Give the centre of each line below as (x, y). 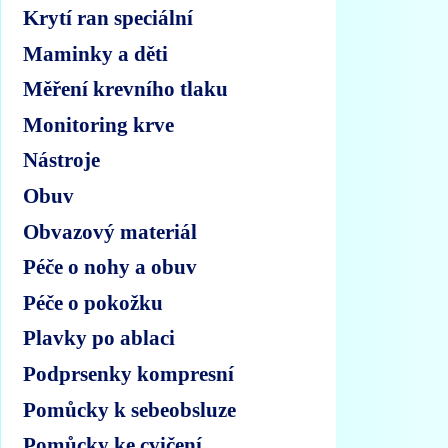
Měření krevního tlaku (126, 89)
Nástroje (62, 160)
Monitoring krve (99, 124)
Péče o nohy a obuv (110, 267)
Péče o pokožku (93, 302)
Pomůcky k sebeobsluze (130, 409)
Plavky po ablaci (99, 338)
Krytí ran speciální (108, 18)
